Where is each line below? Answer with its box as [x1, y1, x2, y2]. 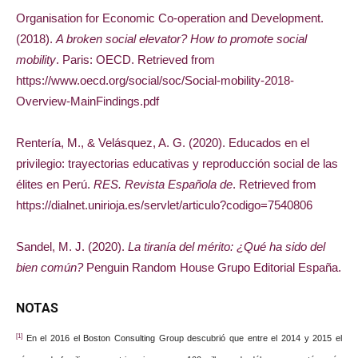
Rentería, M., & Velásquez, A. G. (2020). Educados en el [16, 136, 309, 149]
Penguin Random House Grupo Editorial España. [83, 261, 341, 274]
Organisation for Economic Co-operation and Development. [16, 11, 324, 25]
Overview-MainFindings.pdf [16, 94, 159, 108]
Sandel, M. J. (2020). [16, 240, 128, 253]
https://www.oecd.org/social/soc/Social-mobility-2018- [16, 74, 294, 87]
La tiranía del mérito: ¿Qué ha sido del [128, 240, 325, 253]
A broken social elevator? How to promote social [56, 32, 307, 46]
